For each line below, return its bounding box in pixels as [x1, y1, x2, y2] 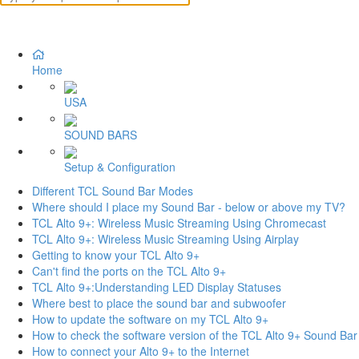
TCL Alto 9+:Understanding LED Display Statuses [32, 278, 281, 295]
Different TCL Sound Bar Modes [32, 182, 193, 199]
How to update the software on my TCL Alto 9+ [32, 310, 268, 327]
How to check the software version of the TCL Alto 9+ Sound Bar [32, 326, 357, 343]
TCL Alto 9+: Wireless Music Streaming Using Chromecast [32, 214, 326, 231]
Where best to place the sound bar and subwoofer [32, 294, 286, 311]
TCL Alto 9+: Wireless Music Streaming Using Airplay [32, 230, 299, 247]
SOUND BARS [64, 126, 137, 143]
